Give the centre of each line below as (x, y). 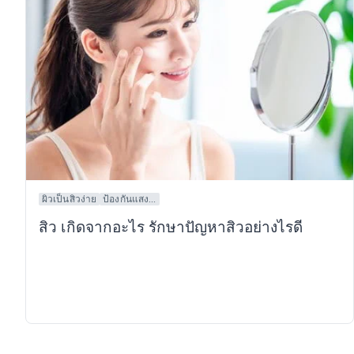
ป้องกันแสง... (130, 200)
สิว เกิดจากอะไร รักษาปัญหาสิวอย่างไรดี (171, 228)
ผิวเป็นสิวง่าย (70, 200)
